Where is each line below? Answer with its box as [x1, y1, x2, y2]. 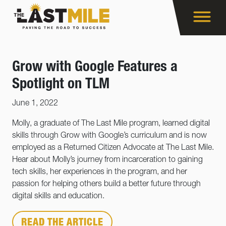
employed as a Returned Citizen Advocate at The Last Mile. [12, 144, 214, 152]
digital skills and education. [12, 193, 104, 201]
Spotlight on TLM [12, 78, 109, 92]
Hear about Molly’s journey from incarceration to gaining [12, 156, 203, 164]
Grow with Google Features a [12, 61, 178, 75]
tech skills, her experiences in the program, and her [12, 168, 187, 177]
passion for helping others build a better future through [12, 181, 201, 189]
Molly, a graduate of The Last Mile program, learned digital [12, 120, 210, 128]
